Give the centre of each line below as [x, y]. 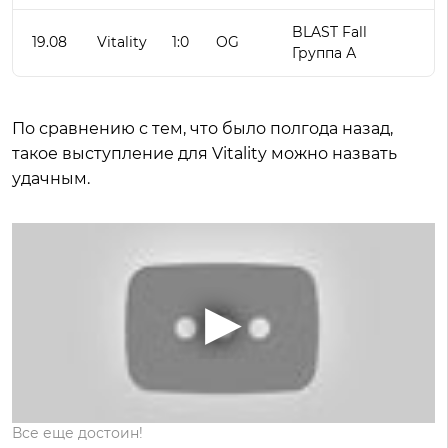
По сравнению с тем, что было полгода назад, [202, 128]
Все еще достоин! [77, 433]
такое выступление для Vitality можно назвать [204, 153]
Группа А [324, 53]
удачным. [53, 178]
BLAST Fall [329, 32]
